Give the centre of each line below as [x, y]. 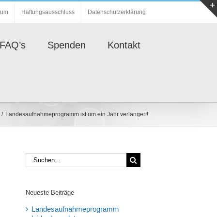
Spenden [66, 45]
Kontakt [124, 45]
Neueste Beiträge [50, 193]
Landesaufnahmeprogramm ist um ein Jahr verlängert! [77, 114]
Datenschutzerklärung [116, 12]
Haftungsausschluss [48, 12]
